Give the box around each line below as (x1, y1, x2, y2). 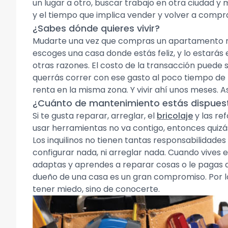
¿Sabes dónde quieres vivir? (33, 22, 160, 35)
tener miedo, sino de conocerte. (33, 183, 160, 195)
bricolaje (157, 110, 193, 122)
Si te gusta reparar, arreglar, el (33, 110, 157, 122)
